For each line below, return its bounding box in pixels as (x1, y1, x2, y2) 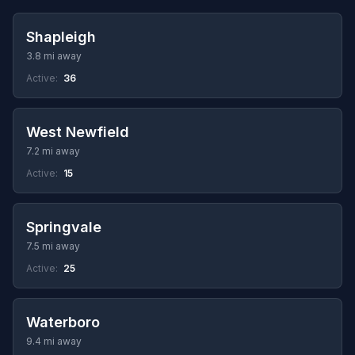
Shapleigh (26, 29, 96, 45)
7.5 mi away (26, 240, 80, 252)
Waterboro (26, 314, 100, 330)
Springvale (26, 219, 101, 235)
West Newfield (26, 124, 129, 140)
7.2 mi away (26, 145, 80, 157)
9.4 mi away (26, 335, 82, 347)
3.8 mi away (26, 50, 82, 62)
